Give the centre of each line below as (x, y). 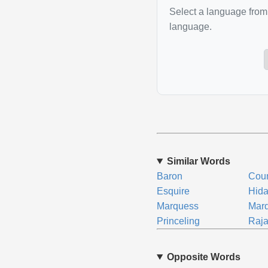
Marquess (177, 206)
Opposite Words (203, 257)
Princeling (178, 221)
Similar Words (198, 161)
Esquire (173, 191)
